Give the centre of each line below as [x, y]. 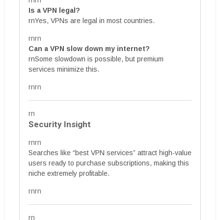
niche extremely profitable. [69, 173]
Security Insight [60, 124]
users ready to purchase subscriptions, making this [109, 163]
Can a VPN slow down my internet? [89, 49]
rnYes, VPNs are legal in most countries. [92, 21]
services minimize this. [64, 69]
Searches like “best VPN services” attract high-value [110, 153]
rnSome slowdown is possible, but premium [96, 59]
